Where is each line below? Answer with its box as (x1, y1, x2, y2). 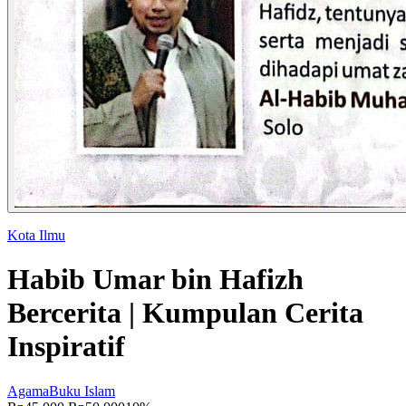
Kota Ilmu (7, 227, 65, 243)
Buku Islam (49, 382, 115, 399)
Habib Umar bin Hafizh (7, 263, 304, 296)
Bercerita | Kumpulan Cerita (7, 296, 363, 330)
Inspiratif (7, 330, 125, 363)
